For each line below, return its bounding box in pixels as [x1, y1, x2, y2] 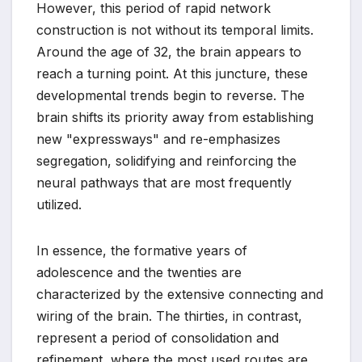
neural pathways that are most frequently [36, 175, 292, 192]
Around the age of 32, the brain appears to [36, 44, 301, 61]
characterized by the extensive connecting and [36, 286, 323, 303]
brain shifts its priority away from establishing [36, 109, 314, 126]
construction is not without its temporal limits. [36, 22, 314, 39]
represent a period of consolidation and [36, 330, 279, 347]
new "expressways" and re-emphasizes [36, 131, 280, 148]
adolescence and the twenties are [36, 264, 242, 281]
